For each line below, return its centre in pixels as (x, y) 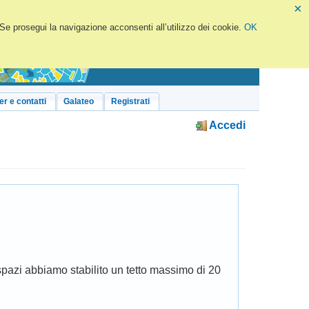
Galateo (79, 101)
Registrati (130, 101)
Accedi (226, 125)
